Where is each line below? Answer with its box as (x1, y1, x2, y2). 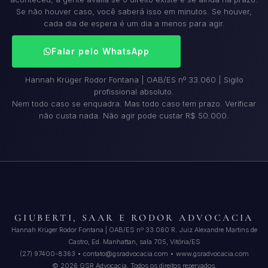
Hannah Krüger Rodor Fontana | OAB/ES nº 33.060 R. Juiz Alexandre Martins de (11, 226, 257, 234)
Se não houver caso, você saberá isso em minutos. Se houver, (16, 6, 252, 16)
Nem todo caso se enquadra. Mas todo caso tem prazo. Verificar (12, 98, 256, 108)
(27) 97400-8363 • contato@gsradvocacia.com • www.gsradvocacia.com (19, 249, 249, 258)
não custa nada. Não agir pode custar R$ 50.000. (39, 110, 229, 120)
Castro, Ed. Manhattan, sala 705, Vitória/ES (68, 237, 200, 246)
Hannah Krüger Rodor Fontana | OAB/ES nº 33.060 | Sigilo (25, 74, 243, 84)
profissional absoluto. (94, 86, 174, 96)
